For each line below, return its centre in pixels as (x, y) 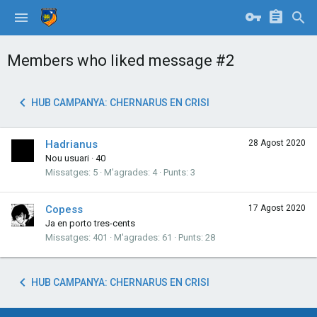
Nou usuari (67, 158)
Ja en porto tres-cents (90, 223)
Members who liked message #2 (121, 60)
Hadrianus (71, 145)
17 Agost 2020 (277, 208)
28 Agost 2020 (277, 143)
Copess (64, 209)
